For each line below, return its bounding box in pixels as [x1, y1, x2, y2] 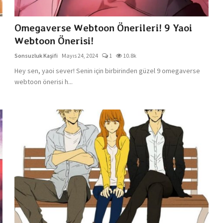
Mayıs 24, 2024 [62, 51, 99, 59]
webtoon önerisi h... [14, 77, 73, 86]
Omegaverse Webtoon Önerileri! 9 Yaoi [14, 21, 193, 34]
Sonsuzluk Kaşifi [14, 51, 58, 59]
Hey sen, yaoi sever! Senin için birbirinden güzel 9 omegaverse [14, 66, 201, 75]
